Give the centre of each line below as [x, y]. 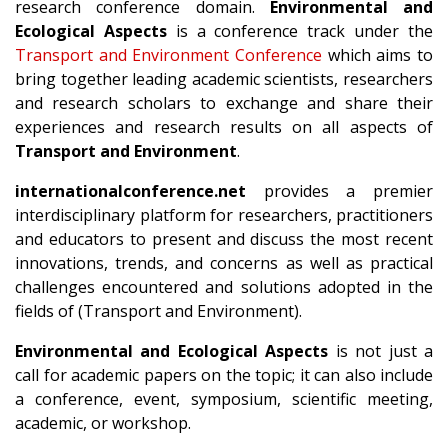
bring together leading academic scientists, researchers [224, 79]
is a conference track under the [300, 31]
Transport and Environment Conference [168, 55]
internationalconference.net [130, 191]
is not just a [381, 351]
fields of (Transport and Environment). [158, 311]
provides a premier [339, 191]
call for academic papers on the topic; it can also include [224, 375]
